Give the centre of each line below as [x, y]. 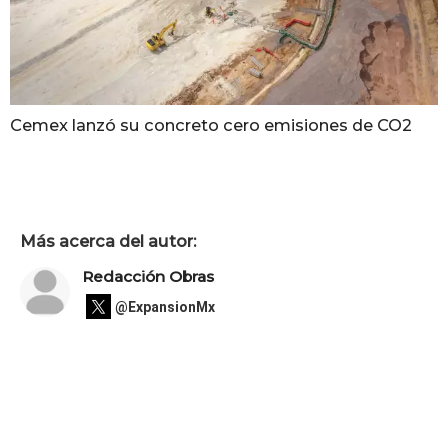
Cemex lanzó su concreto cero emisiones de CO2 [211, 124]
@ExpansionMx [165, 306]
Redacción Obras [148, 277]
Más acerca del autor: [108, 240]
